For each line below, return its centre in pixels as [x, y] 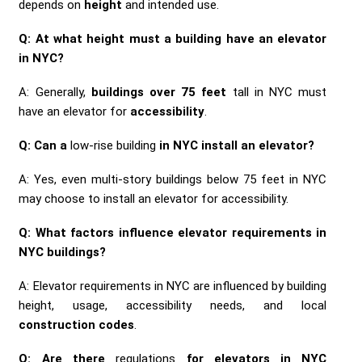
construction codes [77, 324]
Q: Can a [45, 145]
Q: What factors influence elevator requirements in [173, 232]
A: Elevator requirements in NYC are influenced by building [173, 286]
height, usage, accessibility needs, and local [173, 305]
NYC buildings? [63, 252]
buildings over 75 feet [159, 92]
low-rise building [114, 145]
